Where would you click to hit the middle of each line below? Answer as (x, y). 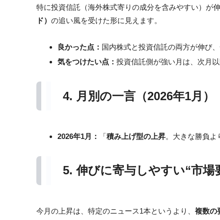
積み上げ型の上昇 (136, 137)
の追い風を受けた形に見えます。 (106, 21)
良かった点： (80, 47)
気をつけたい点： (87, 62)
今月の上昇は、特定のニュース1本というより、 (116, 211)
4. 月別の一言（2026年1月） (139, 96)
